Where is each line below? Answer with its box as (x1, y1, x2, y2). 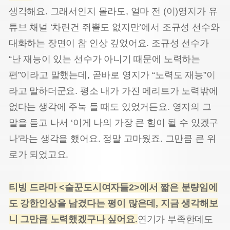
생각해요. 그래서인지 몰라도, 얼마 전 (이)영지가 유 (8, 6, 218, 16)
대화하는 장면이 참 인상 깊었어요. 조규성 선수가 (8, 37, 209, 48)
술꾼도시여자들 (65, 182, 129, 193)
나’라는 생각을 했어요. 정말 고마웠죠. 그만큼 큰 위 (8, 133, 216, 144)
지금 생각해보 (160, 198, 218, 209)
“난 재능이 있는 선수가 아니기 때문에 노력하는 (8, 53, 201, 64)
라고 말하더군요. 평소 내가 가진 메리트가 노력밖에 (8, 85, 218, 96)
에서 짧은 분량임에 (139, 182, 218, 193)
